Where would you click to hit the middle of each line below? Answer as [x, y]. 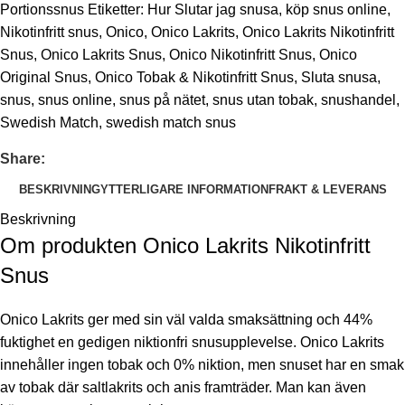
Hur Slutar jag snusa [213, 10]
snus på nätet [162, 100]
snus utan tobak [263, 100]
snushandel [358, 100]
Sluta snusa [339, 78]
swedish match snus [171, 123]
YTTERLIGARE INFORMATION [184, 189]
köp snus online [336, 10]
